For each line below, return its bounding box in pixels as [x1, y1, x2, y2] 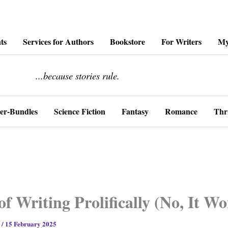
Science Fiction [54, 105, 105, 117]
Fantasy [122, 105, 149, 117]
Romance [165, 105, 197, 117]
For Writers [161, 36, 202, 47]
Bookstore [110, 36, 145, 47]
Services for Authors [23, 36, 94, 47]
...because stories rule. [35, 69, 120, 82]
